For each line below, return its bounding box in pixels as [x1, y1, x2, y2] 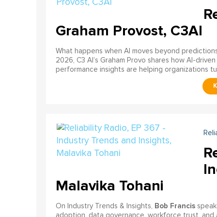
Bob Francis [154, 201, 195, 210]
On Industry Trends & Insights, [55, 202, 155, 210]
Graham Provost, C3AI [55, 21, 202, 40]
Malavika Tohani [55, 176, 164, 195]
